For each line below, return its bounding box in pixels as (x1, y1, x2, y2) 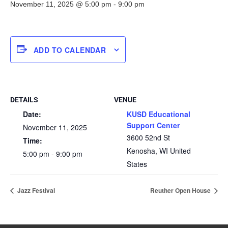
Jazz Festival (16, 186, 55, 195)
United (170, 146, 191, 156)
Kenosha (127, 146, 155, 156)
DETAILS (10, 96, 38, 104)
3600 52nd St (127, 132, 170, 142)
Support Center (127, 120, 180, 130)
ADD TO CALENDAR (34, 44, 106, 55)
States (127, 159, 147, 169)
